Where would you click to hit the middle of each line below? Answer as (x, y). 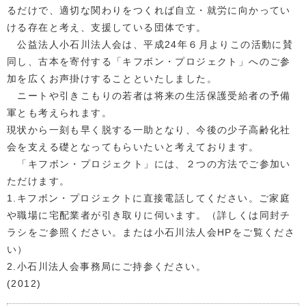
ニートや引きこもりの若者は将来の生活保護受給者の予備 (149, 96)
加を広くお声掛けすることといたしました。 (112, 79)
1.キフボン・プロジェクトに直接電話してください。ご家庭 (149, 198)
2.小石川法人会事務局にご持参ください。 (107, 267)
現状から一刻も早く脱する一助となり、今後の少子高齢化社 (149, 130)
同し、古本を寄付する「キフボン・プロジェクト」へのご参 (149, 62)
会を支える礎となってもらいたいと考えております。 (133, 147)
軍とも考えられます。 (59, 113)
